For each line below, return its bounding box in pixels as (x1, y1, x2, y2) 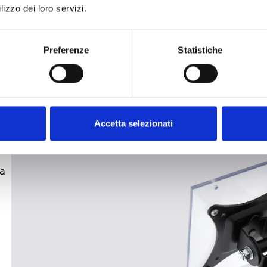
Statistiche (178, 45, 223, 55)
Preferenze (43, 45, 89, 55)
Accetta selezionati (94, 118, 173, 129)
